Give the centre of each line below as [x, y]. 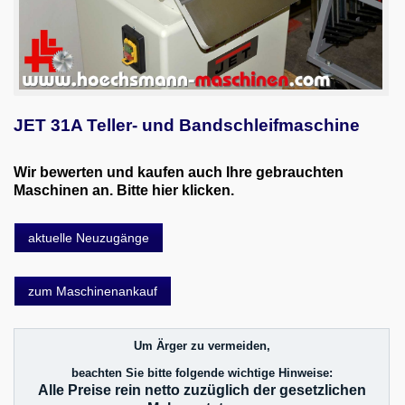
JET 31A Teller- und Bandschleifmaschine [187, 125]
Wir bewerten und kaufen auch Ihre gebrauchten [179, 172]
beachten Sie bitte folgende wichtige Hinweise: [202, 372]
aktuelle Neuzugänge [89, 237]
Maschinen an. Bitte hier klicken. [124, 190]
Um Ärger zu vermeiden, [202, 345]
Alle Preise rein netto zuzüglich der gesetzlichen [202, 390]
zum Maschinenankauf [93, 291]
